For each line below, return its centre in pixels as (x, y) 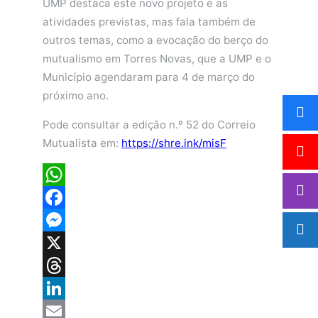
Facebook (67, 219)
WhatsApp (69, 197)
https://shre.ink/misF (174, 143)
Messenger (71, 242)
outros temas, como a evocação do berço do (155, 40)
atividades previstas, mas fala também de (149, 21)
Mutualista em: (82, 143)
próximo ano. (76, 95)
